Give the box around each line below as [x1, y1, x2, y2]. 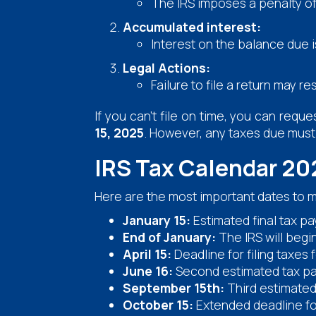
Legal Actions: [123, 59, 211, 76]
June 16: [123, 262, 174, 279]
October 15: [123, 296, 194, 313]
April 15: [123, 245, 172, 262]
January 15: [123, 211, 191, 229]
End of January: [123, 228, 217, 245]
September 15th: [123, 279, 225, 296]
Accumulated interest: [123, 18, 262, 35]
